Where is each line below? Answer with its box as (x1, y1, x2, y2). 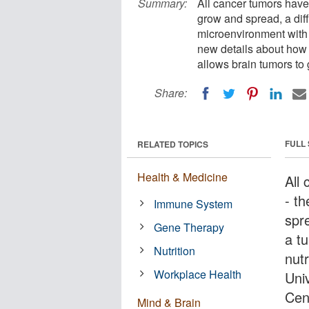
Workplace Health (154, 266, 242, 282)
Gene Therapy (154, 219, 225, 235)
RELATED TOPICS (137, 137, 208, 150)
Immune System (154, 195, 233, 212)
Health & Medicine (137, 168, 228, 185)
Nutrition (154, 242, 196, 259)
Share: (154, 85, 187, 101)
